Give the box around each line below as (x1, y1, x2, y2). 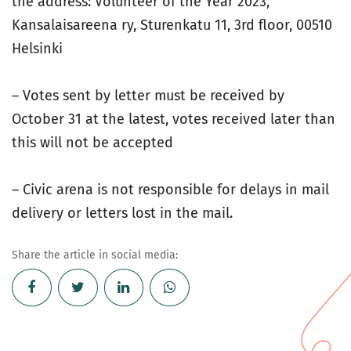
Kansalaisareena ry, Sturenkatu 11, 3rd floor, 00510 (12, 16, 332, 34)
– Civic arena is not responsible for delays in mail (12, 181, 329, 198)
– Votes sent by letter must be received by (12, 87, 284, 104)
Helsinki (12, 40, 67, 57)
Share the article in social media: (12, 248, 178, 262)
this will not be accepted (12, 134, 177, 151)
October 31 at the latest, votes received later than (12, 110, 335, 128)
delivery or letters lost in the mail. (12, 204, 237, 222)
